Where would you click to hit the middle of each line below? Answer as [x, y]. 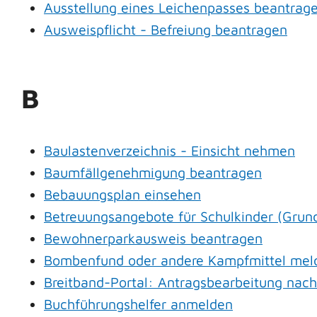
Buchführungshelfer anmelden [138, 304]
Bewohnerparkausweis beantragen [153, 238]
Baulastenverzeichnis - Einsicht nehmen [169, 150]
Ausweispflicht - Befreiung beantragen [166, 30]
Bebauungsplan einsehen [122, 194]
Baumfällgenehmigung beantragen [153, 172]
